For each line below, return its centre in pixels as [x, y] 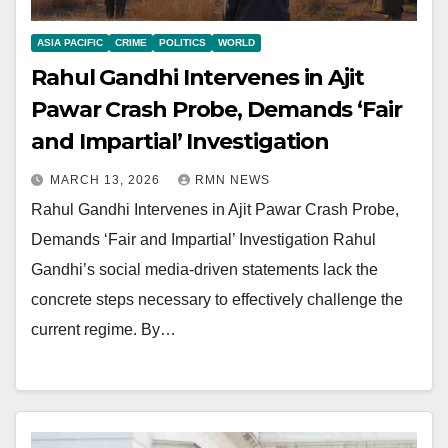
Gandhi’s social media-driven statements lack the [204, 269]
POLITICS [182, 42]
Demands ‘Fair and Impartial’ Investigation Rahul [203, 239]
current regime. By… [103, 329]
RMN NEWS [232, 179]
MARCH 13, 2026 [107, 179]
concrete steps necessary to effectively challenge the [217, 299]
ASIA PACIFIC [70, 42]
